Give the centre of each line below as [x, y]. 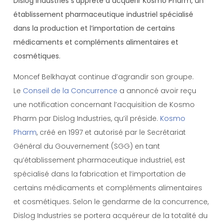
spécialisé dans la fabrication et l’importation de [99, 174]
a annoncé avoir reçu [157, 91]
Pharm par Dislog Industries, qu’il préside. [86, 119]
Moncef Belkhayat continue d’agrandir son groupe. [103, 77]
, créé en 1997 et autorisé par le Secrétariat [111, 133]
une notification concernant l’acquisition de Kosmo [104, 105]
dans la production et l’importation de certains [94, 28]
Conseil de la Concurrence [70, 91]
